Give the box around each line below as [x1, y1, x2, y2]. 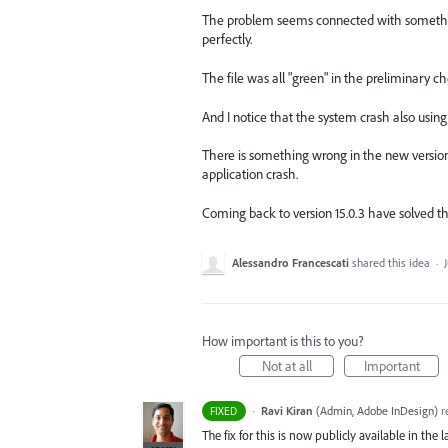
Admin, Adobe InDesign [319, 402, 434, 418]
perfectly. [202, 30, 252, 49]
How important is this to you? [202, 331, 364, 350]
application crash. [202, 165, 298, 184]
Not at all [261, 356, 312, 375]
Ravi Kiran [260, 402, 313, 418]
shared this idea [352, 254, 433, 270]
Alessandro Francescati [232, 254, 349, 270]
